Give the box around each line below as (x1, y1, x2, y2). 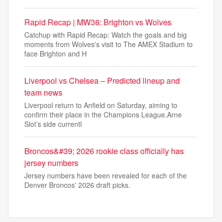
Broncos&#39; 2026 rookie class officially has (24, 145, 184, 157)
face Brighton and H (24, 48, 87, 58)
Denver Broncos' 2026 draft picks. (24, 179, 130, 190)
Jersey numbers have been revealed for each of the (24, 170, 187, 180)
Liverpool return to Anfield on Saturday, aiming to (24, 100, 177, 110)
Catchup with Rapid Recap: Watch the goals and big (24, 29, 187, 40)
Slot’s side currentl (24, 118, 82, 129)
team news (24, 86, 62, 98)
